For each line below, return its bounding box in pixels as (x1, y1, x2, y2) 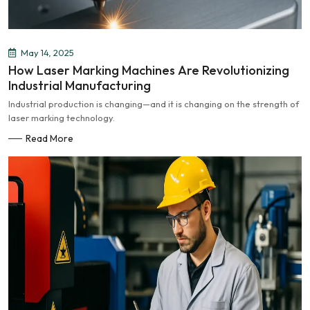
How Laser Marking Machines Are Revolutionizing (8, 62, 289, 78)
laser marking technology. (8, 112, 115, 123)
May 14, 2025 (21, 47, 74, 58)
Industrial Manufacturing (8, 77, 151, 93)
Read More (26, 132, 73, 145)
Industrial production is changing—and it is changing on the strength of (8, 98, 299, 109)
